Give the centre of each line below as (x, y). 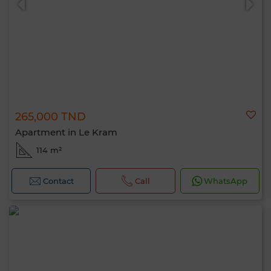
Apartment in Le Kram (66, 132)
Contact (58, 181)
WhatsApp (226, 181)
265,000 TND (51, 117)
